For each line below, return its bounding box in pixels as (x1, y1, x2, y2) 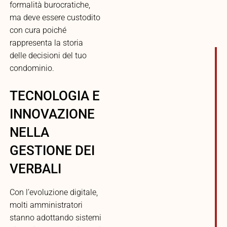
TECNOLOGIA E (9, 88, 100, 103)
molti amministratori (9, 200, 83, 210)
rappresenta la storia (9, 38, 83, 48)
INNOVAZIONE (9, 106, 95, 122)
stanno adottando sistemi (9, 213, 101, 222)
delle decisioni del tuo (9, 51, 87, 60)
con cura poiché (9, 25, 66, 35)
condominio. (9, 63, 54, 73)
